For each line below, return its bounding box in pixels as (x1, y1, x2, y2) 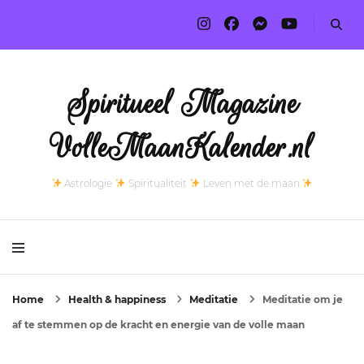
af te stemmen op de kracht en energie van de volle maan (12, 318, 305, 331)
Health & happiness (67, 292, 168, 305)
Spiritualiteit (126, 176, 189, 189)
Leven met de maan (200, 176, 302, 189)
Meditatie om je (262, 292, 343, 305)
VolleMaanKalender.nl (51, 126, 313, 169)
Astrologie (62, 176, 115, 189)
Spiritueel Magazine (66, 82, 298, 125)
